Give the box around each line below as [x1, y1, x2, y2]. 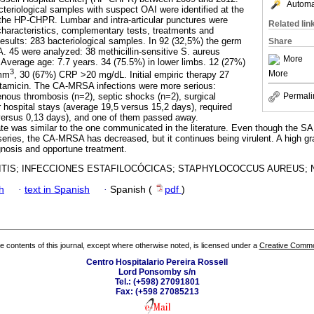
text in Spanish [25, 184, 90, 196]
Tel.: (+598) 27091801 [114, 276, 200, 287]
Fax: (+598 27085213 [115, 286, 199, 296]
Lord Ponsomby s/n [118, 266, 196, 277]
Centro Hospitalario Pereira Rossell [86, 257, 228, 267]
